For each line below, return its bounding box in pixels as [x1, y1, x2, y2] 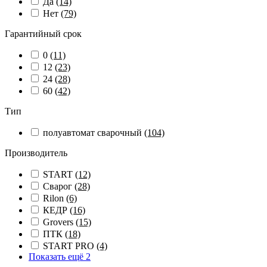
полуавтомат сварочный [43, 128, 144, 138]
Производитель [5, 148, 67, 158]
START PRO [43, 241, 97, 251]
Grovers [43, 217, 76, 227]
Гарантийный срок [5, 29, 82, 39]
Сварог [43, 181, 74, 191]
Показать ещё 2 [29, 252, 91, 262]
